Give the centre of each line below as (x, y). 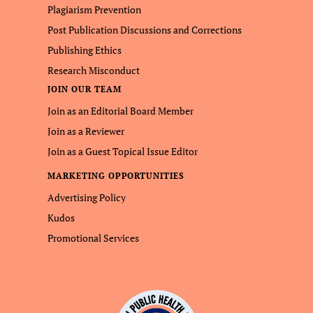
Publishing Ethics (85, 50)
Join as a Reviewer (86, 131)
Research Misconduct (94, 70)
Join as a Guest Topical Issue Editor (123, 151)
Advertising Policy (87, 197)
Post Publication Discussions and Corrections (145, 30)
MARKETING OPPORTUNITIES (116, 176)
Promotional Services (93, 238)
